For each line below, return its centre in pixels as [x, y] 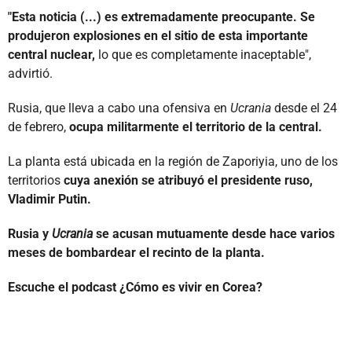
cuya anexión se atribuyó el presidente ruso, [188, 180]
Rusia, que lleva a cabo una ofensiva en [119, 108]
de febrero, [38, 126]
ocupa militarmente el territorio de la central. [196, 126]
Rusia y [30, 233]
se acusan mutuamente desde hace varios [214, 233]
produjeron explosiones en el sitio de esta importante [158, 35]
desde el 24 [304, 108]
